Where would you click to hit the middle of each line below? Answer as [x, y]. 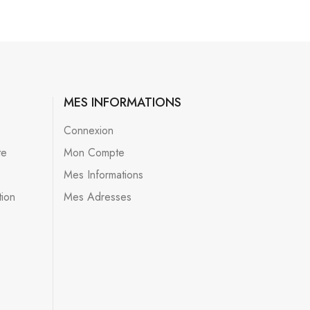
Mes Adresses [97, 197]
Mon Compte [94, 153]
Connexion [88, 131]
